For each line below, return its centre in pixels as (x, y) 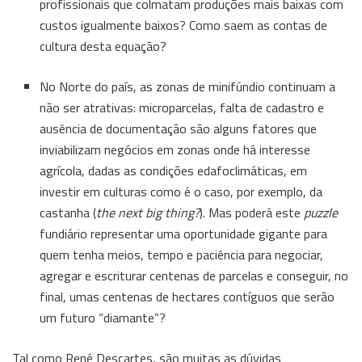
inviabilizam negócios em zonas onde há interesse (175, 149)
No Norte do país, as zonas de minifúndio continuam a (188, 86)
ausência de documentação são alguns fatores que (179, 128)
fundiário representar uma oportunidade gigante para (184, 233)
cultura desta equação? (103, 46)
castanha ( (68, 212)
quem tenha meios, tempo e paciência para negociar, (182, 254)
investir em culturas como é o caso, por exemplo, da (181, 191)
